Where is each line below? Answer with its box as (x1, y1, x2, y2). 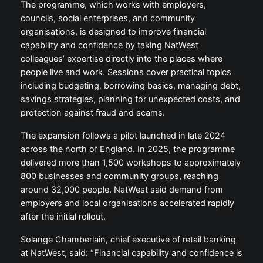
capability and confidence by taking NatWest (20, 40, 198, 51)
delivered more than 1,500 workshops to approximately (20, 157, 241, 168)
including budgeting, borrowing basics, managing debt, (20, 80, 241, 92)
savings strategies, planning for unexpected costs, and (20, 94, 240, 105)
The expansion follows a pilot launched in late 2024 (20, 130, 225, 141)
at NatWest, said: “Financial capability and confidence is (20, 248, 242, 259)
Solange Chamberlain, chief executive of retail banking (20, 234, 236, 245)
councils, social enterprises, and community (20, 13, 195, 24)
